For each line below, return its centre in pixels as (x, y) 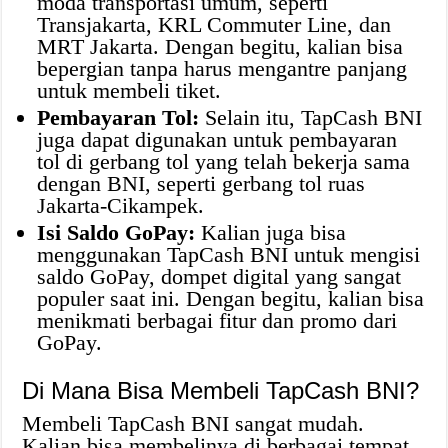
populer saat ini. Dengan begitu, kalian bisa (231, 298)
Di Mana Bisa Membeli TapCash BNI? (221, 390)
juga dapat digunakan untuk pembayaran (217, 139)
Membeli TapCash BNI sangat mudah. (193, 423)
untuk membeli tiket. (129, 90)
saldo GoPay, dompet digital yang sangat (219, 276)
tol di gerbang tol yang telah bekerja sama (224, 161)
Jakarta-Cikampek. (121, 205)
